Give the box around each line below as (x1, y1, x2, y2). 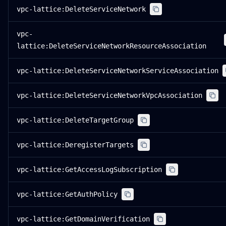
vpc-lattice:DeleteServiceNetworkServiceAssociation (17, 67, 218, 75)
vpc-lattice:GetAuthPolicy (17, 190, 118, 198)
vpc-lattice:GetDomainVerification (17, 215, 150, 223)
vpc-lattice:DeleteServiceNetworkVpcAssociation (17, 91, 202, 99)
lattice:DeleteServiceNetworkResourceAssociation (17, 42, 206, 50)
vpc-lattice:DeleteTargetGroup (17, 116, 134, 124)
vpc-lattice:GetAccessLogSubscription (17, 165, 162, 174)
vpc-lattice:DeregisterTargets (17, 141, 134, 149)
